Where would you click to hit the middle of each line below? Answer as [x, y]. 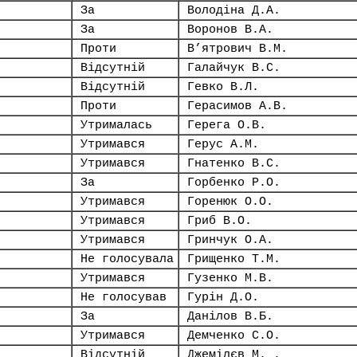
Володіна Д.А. [234, 10]
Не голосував [124, 297]
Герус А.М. [223, 144]
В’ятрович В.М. [237, 49]
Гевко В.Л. [223, 87]
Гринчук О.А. [230, 240]
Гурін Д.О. [223, 297]
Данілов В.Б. [230, 316]
